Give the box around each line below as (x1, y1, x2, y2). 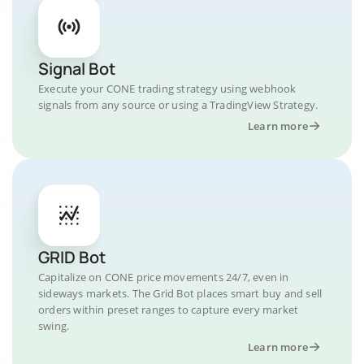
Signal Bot (38, 58, 115, 80)
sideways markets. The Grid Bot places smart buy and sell (38, 286, 323, 301)
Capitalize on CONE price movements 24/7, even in (38, 270, 289, 284)
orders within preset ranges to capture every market (38, 302, 299, 317)
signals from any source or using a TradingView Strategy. (38, 97, 318, 112)
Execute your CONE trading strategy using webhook (38, 81, 297, 96)
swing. (38, 318, 70, 333)
